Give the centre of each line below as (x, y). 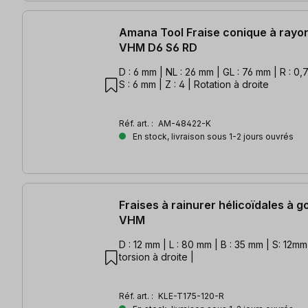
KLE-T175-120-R (191, 296)
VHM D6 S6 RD (158, 48)
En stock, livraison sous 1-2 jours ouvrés (212, 137)
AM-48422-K (185, 124)
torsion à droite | (156, 257)
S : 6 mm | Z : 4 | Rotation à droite (194, 85)
